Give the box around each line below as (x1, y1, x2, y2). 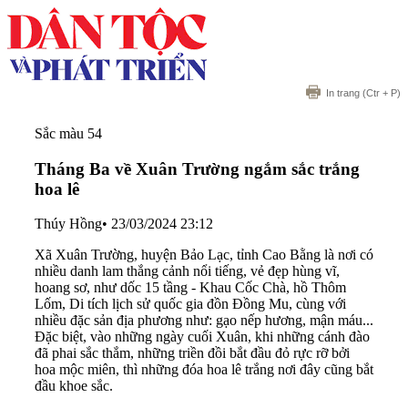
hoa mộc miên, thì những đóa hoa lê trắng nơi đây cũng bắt (35, 362, 373, 378)
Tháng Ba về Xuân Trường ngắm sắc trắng (35, 158, 360, 178)
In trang (326, 87, 360, 98)
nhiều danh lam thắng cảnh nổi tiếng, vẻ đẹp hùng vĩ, (35, 263, 340, 280)
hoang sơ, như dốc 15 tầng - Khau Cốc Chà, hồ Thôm (35, 280, 346, 296)
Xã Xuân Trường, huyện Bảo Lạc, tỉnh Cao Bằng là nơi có (35, 247, 373, 263)
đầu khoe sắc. (35, 378, 113, 394)
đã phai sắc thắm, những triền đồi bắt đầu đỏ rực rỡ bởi (35, 345, 350, 362)
